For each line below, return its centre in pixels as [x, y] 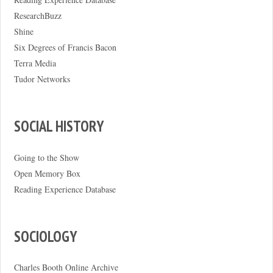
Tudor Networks [42, 79]
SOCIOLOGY [45, 236]
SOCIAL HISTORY [59, 126]
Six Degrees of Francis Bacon [65, 47]
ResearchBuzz [37, 15]
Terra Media [35, 63]
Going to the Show [46, 157]
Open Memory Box [47, 173]
